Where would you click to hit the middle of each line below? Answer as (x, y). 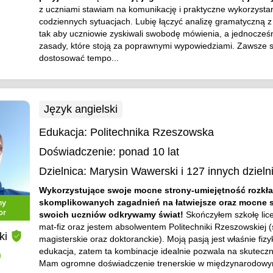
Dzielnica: (62, 171)
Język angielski (80, 109)
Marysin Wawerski (133, 171)
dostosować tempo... (79, 58)
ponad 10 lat (149, 152)
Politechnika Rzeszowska (152, 132)
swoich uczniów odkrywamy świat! (112, 214)
